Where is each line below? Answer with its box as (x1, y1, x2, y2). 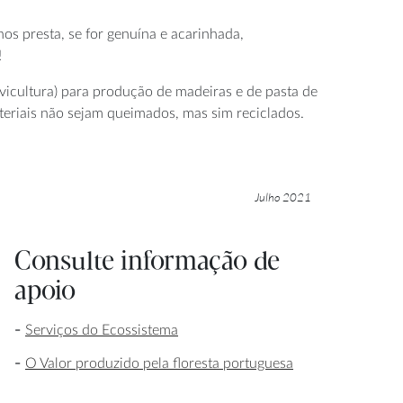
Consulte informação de (14, 247, 280, 276)
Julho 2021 (255, 189, 311, 204)
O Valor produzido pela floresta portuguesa (25, 356, 293, 372)
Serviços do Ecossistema (25, 322, 178, 337)
